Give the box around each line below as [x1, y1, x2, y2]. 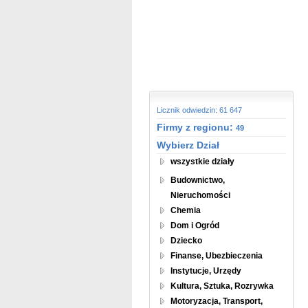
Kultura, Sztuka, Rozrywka [170, 281, 274, 291]
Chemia [170, 206, 201, 215]
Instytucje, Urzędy [170, 266, 241, 276]
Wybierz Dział [157, 140, 219, 151]
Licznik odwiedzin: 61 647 [157, 106, 242, 114]
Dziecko [170, 236, 202, 245]
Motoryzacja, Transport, [170, 296, 263, 306]
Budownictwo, [170, 175, 225, 185]
